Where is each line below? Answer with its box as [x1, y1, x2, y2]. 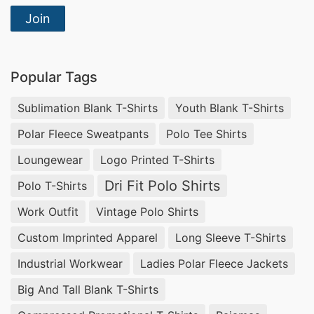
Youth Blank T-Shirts [175, 100, 284, 115]
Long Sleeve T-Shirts [175, 230, 286, 245]
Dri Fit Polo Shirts [104, 177, 220, 194]
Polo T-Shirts [18, 178, 87, 193]
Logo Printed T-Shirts [100, 152, 214, 167]
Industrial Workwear [18, 256, 123, 271]
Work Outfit [18, 204, 78, 219]
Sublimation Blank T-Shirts [18, 100, 158, 115]
